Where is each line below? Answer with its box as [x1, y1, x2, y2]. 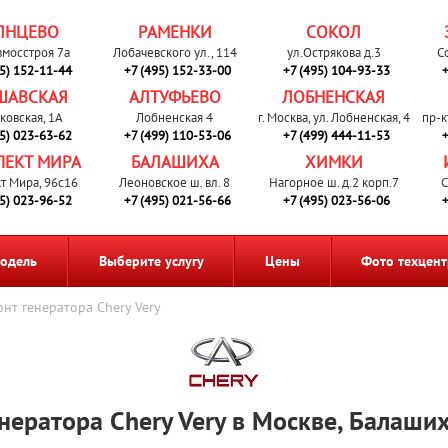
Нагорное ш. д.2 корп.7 [268, 174, 399, 191]
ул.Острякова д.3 [286, 44, 381, 61]
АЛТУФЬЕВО [128, 86, 221, 108]
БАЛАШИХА [130, 151, 219, 173]
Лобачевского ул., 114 [112, 44, 237, 61]
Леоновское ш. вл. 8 [119, 174, 231, 191]
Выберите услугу [98, 252, 204, 270]
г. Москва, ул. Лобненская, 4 [257, 109, 410, 126]
